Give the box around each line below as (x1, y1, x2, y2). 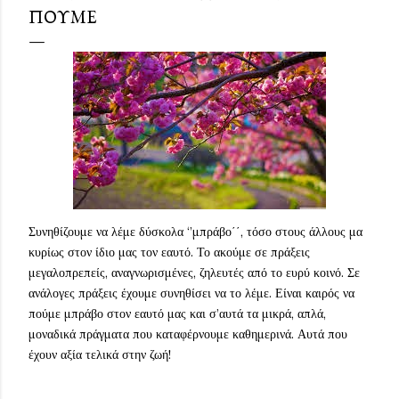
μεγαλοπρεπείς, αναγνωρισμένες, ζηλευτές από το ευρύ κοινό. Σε (28, 265, 360, 281)
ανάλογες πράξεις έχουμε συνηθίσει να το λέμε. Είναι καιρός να (28, 285, 354, 301)
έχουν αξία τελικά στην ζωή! (28, 346, 171, 362)
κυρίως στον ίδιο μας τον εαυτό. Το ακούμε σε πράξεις (28, 244, 310, 260)
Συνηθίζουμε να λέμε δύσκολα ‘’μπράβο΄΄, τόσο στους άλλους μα (28, 224, 362, 240)
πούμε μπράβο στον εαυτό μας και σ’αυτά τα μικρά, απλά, (28, 305, 326, 322)
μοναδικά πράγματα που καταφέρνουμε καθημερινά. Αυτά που (28, 326, 347, 342)
